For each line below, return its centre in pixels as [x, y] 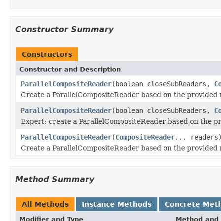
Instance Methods [117, 204]
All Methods [45, 204]
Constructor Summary [64, 29]
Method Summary [55, 179]
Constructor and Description [70, 69]
